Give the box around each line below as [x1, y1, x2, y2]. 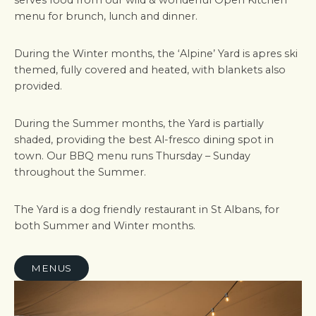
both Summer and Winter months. [14, 219, 195, 232]
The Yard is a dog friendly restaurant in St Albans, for [14, 203, 279, 216]
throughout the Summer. [14, 166, 146, 178]
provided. [14, 80, 62, 92]
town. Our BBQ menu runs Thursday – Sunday [14, 150, 250, 162]
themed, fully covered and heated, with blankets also [14, 63, 286, 76]
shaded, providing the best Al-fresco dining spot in [14, 133, 274, 146]
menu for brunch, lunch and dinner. [14, 10, 197, 23]
